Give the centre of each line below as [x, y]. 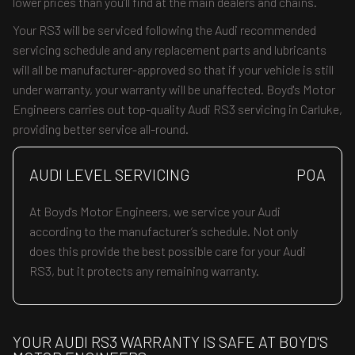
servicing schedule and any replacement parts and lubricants [170, 50]
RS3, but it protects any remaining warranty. [144, 271]
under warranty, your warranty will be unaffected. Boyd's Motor [174, 89]
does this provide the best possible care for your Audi [168, 251]
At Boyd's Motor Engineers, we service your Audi [155, 211]
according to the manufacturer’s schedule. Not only [164, 231]
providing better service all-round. [101, 129]
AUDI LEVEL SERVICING [110, 174]
